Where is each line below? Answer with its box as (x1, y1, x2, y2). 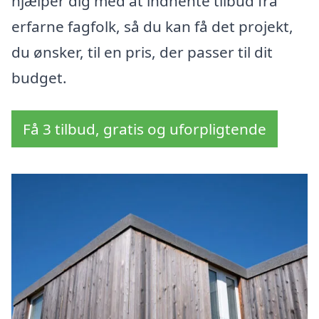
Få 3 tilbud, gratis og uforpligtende (23, 119, 266, 140)
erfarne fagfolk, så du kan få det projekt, (11, 16, 293, 37)
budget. (11, 68, 67, 88)
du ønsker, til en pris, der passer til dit (11, 42, 273, 63)
